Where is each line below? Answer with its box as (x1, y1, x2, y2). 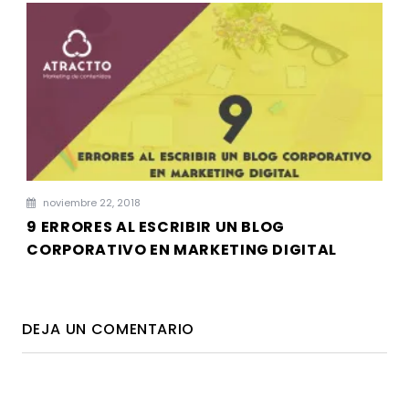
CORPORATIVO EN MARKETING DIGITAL (26, 238, 337, 260)
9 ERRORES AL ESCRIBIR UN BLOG (26, 215, 286, 237)
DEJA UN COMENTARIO (22, 318, 195, 340)
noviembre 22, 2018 (40, 194, 142, 210)
